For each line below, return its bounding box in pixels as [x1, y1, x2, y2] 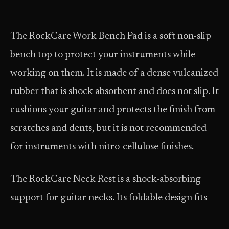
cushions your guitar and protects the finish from [10, 105, 215, 115]
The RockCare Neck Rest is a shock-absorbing [10, 175, 201, 185]
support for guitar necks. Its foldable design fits [10, 193, 207, 203]
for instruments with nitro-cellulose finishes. [10, 142, 194, 152]
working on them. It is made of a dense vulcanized [10, 68, 218, 78]
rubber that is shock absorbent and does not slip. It [10, 87, 219, 97]
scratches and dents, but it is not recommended [10, 124, 207, 133]
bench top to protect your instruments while [10, 50, 195, 60]
